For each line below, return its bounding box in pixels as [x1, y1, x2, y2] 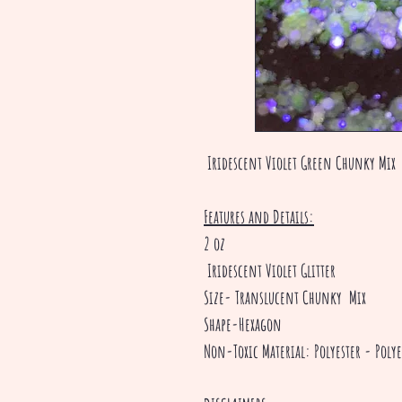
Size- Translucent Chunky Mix [204, 286, 366, 309]
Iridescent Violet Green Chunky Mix [204, 152, 396, 174]
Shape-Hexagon [204, 313, 282, 336]
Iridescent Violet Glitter [204, 259, 336, 282]
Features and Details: [204, 205, 314, 228]
